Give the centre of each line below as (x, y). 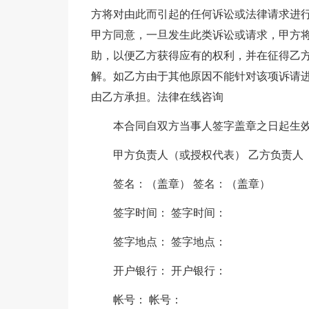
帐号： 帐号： (147, 300)
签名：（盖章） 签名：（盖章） (191, 184)
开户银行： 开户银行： (169, 271)
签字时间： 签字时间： (169, 213)
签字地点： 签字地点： (169, 242)
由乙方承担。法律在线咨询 (157, 97)
